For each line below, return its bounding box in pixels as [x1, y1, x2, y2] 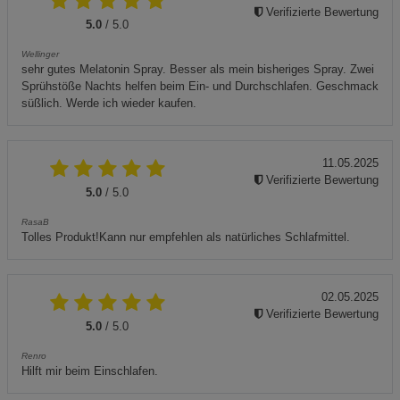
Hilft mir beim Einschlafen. [21, 364, 158, 378]
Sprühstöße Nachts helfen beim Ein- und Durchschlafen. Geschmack [21, 79, 379, 93]
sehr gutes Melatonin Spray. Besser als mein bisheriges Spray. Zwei [21, 62, 374, 76]
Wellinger [21, 49, 59, 59]
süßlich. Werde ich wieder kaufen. [21, 96, 196, 110]
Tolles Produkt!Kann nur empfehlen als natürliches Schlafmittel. [21, 230, 350, 244]
